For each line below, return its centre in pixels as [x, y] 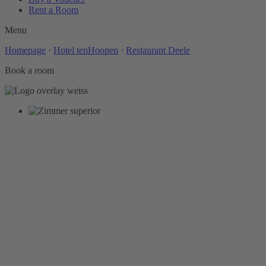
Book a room [29, 71]
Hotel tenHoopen [86, 50]
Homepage [25, 50]
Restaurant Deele [158, 50]
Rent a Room [53, 10]
